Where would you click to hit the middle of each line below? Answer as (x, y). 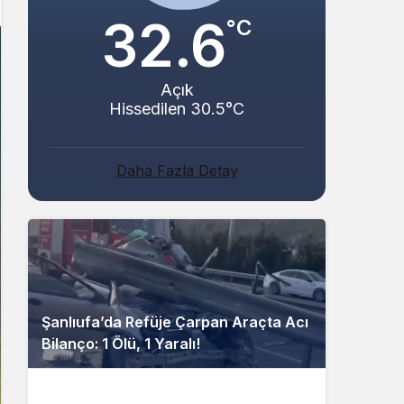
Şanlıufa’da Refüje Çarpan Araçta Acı (175, 321)
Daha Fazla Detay (177, 170)
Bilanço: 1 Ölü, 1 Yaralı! (121, 343)
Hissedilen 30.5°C (177, 108)
